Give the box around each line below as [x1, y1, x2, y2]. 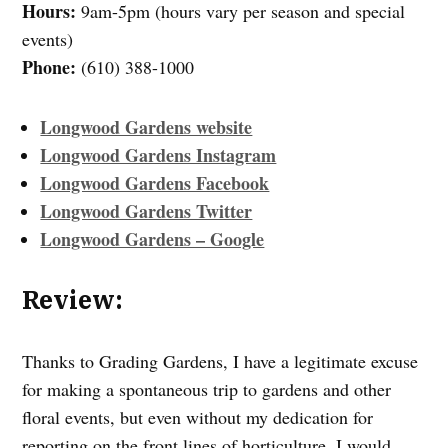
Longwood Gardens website [40, 114, 253, 141]
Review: [22, 283, 124, 317]
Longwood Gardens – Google [40, 226, 265, 253]
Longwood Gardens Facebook [40, 170, 270, 197]
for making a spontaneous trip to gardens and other [22, 377, 392, 402]
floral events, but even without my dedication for [22, 405, 374, 430]
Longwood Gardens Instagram [40, 142, 277, 169]
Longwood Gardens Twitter [40, 198, 253, 225]
